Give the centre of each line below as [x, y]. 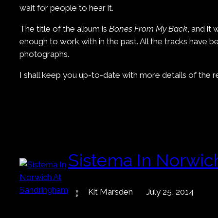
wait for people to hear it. [66, 8]
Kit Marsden [110, 192]
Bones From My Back [148, 28]
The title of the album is [64, 28]
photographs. [44, 54]
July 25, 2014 [170, 192]
